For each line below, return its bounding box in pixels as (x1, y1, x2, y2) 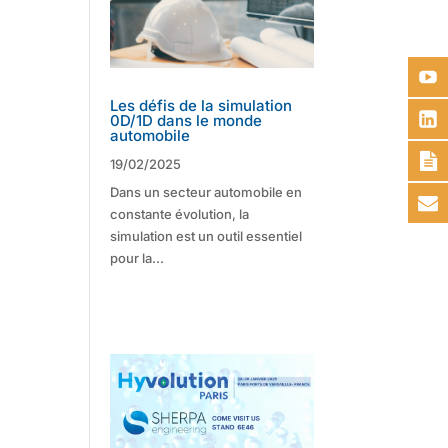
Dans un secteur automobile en (110, 184, 303, 201)
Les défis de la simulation (110, 96, 293, 116)
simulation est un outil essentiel (110, 228, 303, 245)
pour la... (110, 250, 165, 267)
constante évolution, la (110, 206, 250, 223)
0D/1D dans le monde (110, 111, 263, 131)
